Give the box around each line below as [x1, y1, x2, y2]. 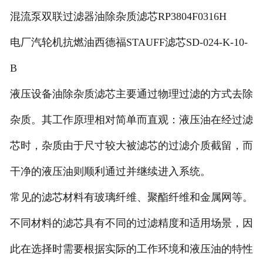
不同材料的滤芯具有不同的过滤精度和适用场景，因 [9, 217, 253, 229]
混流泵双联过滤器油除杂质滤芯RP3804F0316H [9, 10, 227, 22]
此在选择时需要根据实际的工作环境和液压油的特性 [9, 242, 253, 255]
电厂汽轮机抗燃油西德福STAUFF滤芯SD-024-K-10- [9, 36, 248, 48]
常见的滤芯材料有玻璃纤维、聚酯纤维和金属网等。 [9, 191, 253, 203]
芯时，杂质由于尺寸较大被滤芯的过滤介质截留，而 [9, 139, 253, 151]
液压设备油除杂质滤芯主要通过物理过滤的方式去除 [9, 87, 253, 100]
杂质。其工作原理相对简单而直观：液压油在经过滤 [9, 113, 253, 126]
